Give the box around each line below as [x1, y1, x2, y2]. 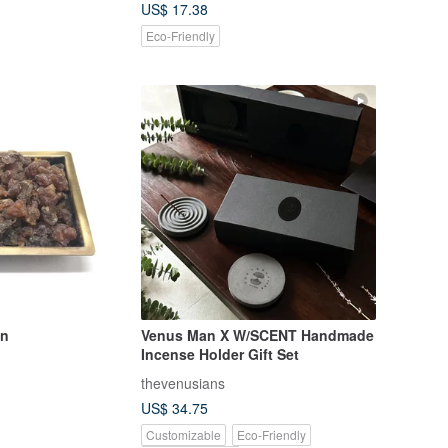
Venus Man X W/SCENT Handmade [140, 325, 374, 346]
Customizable [145, 425, 221, 443]
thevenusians [140, 372, 225, 393]
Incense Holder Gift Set [140, 344, 299, 365]
